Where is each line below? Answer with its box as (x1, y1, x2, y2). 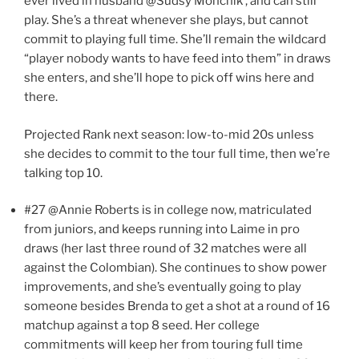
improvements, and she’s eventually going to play (24, 280, 301, 295)
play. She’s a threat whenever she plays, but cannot (24, 13, 309, 28)
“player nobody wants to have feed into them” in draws (24, 51, 331, 67)
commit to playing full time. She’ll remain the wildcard (24, 32, 326, 47)
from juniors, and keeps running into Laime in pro (24, 222, 300, 237)
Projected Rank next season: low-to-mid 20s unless (24, 127, 314, 142)
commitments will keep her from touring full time (24, 337, 303, 353)
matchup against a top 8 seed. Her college (24, 318, 260, 333)
